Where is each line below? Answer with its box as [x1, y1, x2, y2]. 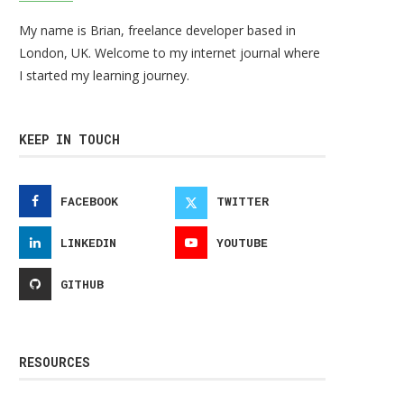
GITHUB [60, 276, 104, 292]
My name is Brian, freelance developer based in [19, 22, 296, 39]
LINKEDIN [60, 234, 116, 251]
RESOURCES [19, 353, 90, 371]
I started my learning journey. [19, 67, 189, 84]
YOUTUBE [216, 234, 269, 251]
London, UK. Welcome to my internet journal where [19, 44, 320, 61]
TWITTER [216, 193, 270, 209]
